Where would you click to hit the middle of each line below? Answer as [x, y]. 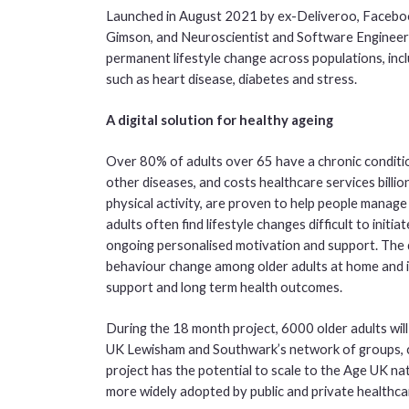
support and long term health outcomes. [224, 286]
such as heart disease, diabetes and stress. [231, 78]
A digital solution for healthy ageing [219, 119]
